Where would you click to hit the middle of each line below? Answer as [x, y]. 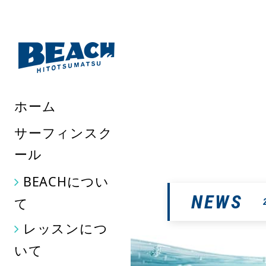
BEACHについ [66, 182]
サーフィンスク [64, 133]
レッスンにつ [65, 229]
